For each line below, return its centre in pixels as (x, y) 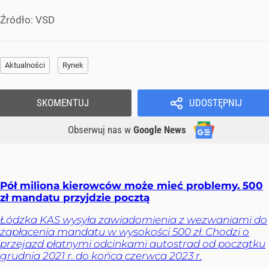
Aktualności (25, 65)
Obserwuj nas (96, 129)
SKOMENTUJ (63, 102)
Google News (160, 129)
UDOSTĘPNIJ (215, 102)
